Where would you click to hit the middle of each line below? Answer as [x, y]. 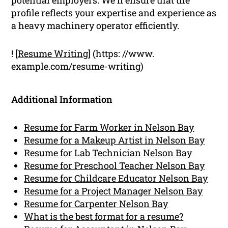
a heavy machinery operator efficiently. [95, 25]
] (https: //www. [121, 53]
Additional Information [62, 99]
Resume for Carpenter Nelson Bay [96, 203]
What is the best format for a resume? [104, 216]
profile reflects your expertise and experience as [114, 12]
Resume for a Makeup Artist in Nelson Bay [115, 140]
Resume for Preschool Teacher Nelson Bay [115, 165]
